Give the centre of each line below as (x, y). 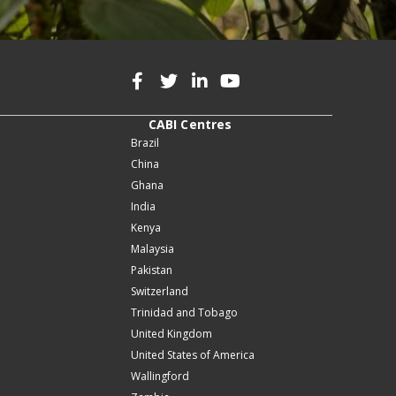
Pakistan (152, 270)
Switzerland (160, 292)
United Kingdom (171, 334)
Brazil (145, 143)
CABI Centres (190, 125)
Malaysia (152, 249)
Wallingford (160, 377)
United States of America (193, 355)
